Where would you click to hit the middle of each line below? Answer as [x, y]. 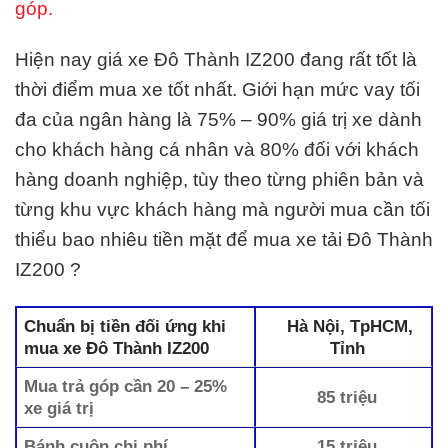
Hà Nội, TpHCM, [347, 326]
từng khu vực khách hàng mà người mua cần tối [222, 210]
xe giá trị [59, 408]
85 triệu [347, 397]
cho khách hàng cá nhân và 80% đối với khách [217, 150]
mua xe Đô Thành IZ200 [117, 348]
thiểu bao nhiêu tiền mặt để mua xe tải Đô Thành [224, 240]
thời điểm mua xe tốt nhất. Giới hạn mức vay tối [217, 90]
